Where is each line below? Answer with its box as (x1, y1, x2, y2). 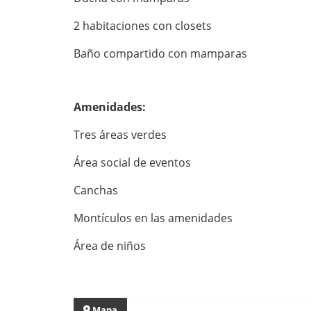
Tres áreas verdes (74, 126, 167, 142)
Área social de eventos (74, 154, 191, 170)
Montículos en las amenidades (74, 210, 233, 226)
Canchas (74, 182, 118, 198)
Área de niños (74, 237, 146, 253)
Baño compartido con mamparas (74, 45, 247, 61)
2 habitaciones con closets (74, 17, 212, 33)
